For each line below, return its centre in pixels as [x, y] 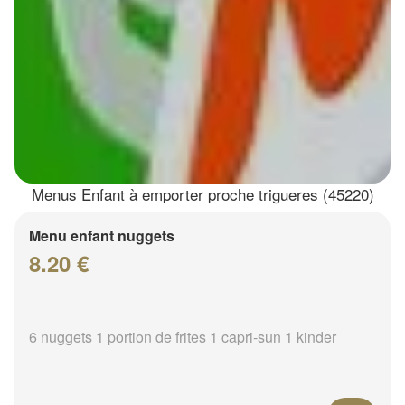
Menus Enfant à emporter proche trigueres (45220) [202, 193]
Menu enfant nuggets [102, 235]
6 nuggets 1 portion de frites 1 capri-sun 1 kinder [183, 336]
